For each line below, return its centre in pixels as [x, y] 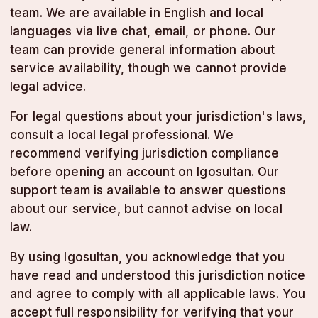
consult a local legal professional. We [122, 135]
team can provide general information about [143, 50]
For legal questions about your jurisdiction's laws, [158, 116]
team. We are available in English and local [137, 13]
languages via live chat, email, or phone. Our [143, 31]
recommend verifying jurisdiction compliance [145, 153]
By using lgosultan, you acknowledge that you [148, 257]
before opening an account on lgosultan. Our [145, 172]
